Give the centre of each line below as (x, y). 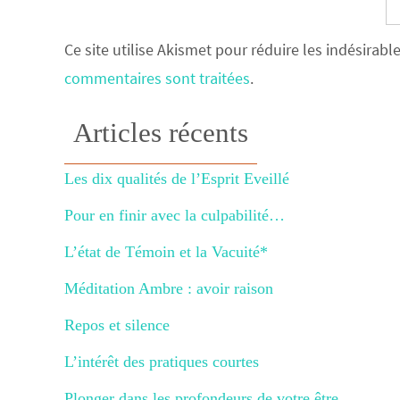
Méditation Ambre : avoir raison (169, 288)
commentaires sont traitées (157, 78)
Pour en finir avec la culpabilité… (175, 215)
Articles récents (161, 132)
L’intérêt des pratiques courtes (162, 361)
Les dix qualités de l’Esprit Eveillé (177, 178)
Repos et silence (117, 325)
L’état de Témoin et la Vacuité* (166, 251)
